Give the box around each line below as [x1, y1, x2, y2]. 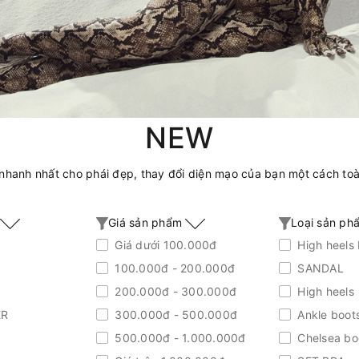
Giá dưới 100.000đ [111, 237, 217, 252]
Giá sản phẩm [108, 216, 186, 230]
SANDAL [294, 260, 344, 275]
